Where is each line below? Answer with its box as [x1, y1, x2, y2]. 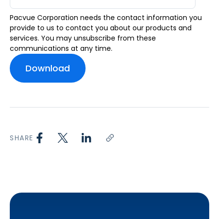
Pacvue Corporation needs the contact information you [10, 13, 202, 22]
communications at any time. [10, 44, 112, 53]
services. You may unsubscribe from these [10, 33, 156, 43]
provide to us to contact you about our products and [10, 23, 192, 33]
